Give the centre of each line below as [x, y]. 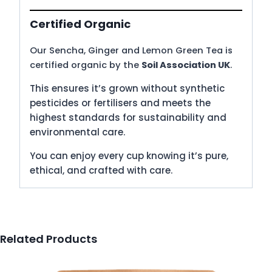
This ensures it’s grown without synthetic [127, 88]
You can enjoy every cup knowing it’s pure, [129, 155]
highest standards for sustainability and [128, 117]
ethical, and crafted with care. [101, 170]
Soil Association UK [186, 65]
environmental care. [77, 132]
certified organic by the [86, 65]
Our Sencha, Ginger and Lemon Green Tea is [131, 50]
